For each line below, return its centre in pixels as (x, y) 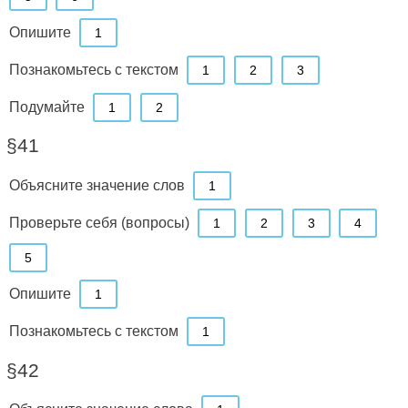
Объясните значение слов (97, 184)
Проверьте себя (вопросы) (99, 222)
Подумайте (46, 106)
